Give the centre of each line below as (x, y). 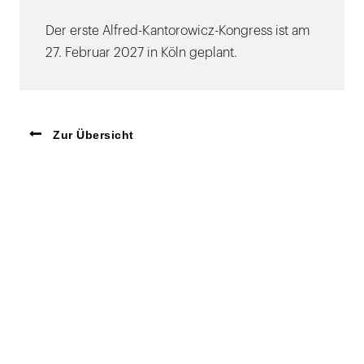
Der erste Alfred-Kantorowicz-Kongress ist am (178, 30)
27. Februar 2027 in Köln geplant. (141, 52)
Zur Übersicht (91, 134)
